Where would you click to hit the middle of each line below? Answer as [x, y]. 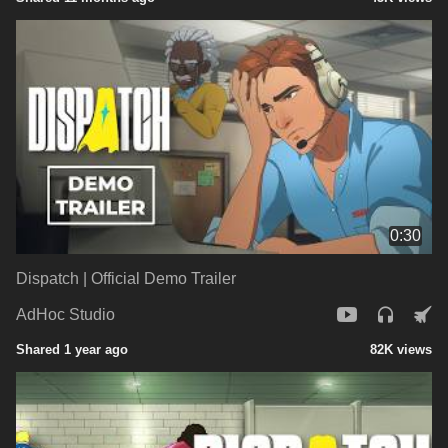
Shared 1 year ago [72, 349]
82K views [401, 349]
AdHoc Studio [65, 315]
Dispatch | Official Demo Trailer [126, 278]
